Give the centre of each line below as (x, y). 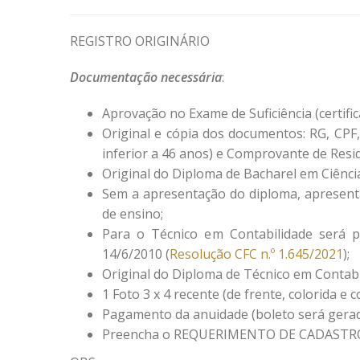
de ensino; (133, 214)
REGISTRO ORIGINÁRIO (140, 41)
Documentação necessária (146, 77)
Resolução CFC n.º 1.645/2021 (256, 254)
